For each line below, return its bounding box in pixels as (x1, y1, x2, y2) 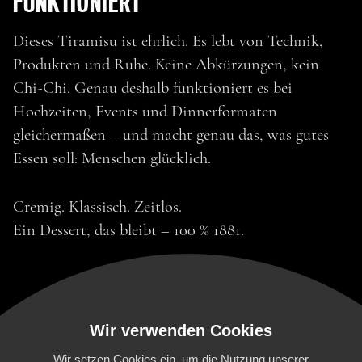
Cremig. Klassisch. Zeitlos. (12, 196, 182, 217)
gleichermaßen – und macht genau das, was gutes (12, 124, 329, 145)
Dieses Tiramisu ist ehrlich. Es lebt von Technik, (12, 30, 323, 51)
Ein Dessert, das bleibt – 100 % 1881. (12, 220, 244, 241)
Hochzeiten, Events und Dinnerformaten (12, 100, 277, 121)
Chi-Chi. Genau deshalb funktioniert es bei (12, 77, 293, 98)
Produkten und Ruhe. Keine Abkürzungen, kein (12, 53, 319, 74)
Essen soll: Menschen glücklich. (12, 147, 211, 168)
